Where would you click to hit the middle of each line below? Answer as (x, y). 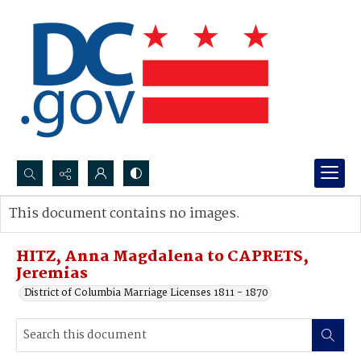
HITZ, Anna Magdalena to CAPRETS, (162, 257)
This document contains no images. (124, 214)
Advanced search (66, 230)
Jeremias (52, 274)
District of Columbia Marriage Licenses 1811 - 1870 (146, 293)
